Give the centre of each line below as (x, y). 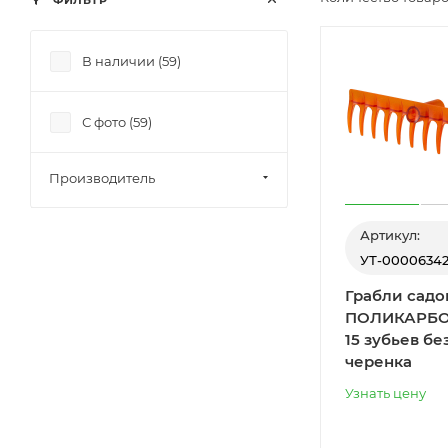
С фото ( (107, 122)
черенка (378, 361)
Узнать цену (385, 392)
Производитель (102, 178)
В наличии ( (122, 61)
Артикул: (390, 234)
